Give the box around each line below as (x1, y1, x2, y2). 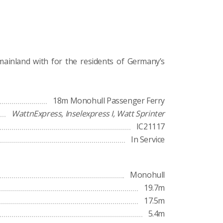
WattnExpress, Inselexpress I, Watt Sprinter (11, 108, 165, 119)
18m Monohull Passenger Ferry (53, 95, 165, 106)
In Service (131, 134, 165, 145)
